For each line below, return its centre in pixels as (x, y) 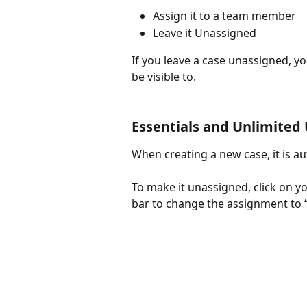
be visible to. (164, 77)
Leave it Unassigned (205, 33)
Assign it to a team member (224, 16)
